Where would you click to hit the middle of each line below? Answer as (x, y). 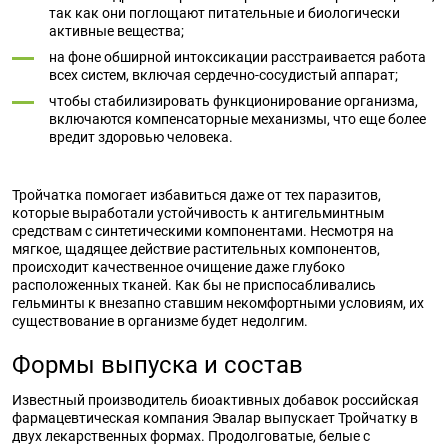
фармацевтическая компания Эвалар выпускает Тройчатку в (215, 418)
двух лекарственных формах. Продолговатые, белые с (191, 436)
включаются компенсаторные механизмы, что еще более (237, 119)
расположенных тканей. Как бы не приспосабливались (194, 285)
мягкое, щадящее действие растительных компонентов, (196, 249)
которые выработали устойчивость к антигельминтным (198, 213)
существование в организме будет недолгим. (160, 321)
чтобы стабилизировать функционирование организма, (233, 101)
